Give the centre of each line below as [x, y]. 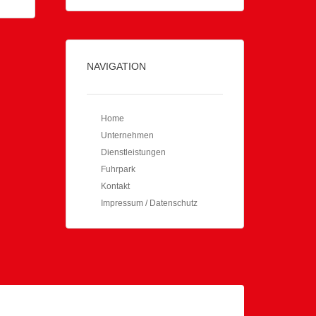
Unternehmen [128, 135]
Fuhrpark [119, 169]
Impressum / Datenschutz [150, 203]
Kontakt [116, 186]
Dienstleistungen [134, 152]
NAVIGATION [117, 66]
